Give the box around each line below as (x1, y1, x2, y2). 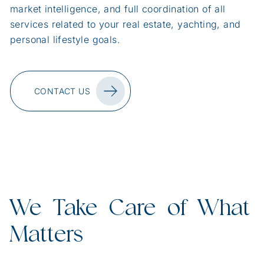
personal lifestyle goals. (10, 34, 120, 45)
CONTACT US (34, 85, 90, 96)
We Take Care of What (9, 195, 250, 220)
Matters (9, 222, 84, 246)
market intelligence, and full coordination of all (10, 3, 226, 15)
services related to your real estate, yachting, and (10, 18, 241, 30)
